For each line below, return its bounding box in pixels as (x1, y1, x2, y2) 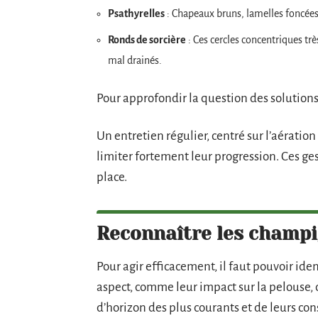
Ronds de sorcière (108, 33, 186, 45)
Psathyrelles (108, 7, 165, 19)
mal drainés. (108, 54, 162, 66)
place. (97, 170, 127, 184)
